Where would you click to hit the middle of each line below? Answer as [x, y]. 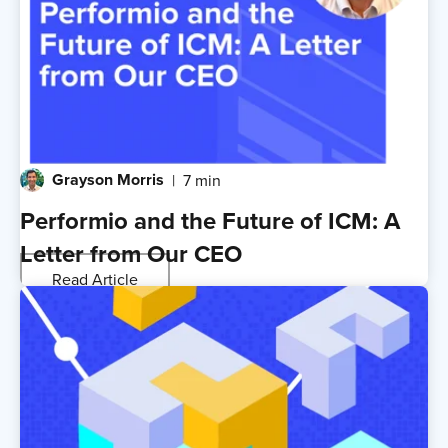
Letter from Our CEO [131, 254]
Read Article [95, 278]
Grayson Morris [108, 180]
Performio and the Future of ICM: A [210, 221]
